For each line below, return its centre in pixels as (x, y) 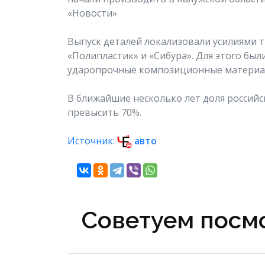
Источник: (92, 140)
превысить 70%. (104, 112)
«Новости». (93, 13)
